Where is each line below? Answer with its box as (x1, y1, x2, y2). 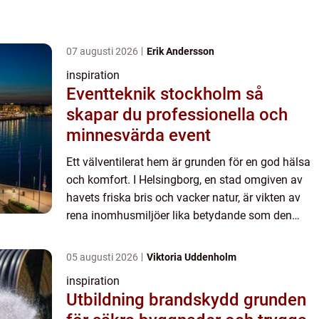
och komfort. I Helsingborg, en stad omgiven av (66, 173, 303, 187)
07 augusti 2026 (66, 46, 140, 58)
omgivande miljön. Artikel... (66, 226, 202, 241)
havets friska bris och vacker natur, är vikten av (66, 191, 300, 205)
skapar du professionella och (66, 105, 288, 125)
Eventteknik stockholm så (66, 84, 246, 105)
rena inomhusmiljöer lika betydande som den (66, 209, 292, 223)
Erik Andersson (147, 46, 214, 58)
